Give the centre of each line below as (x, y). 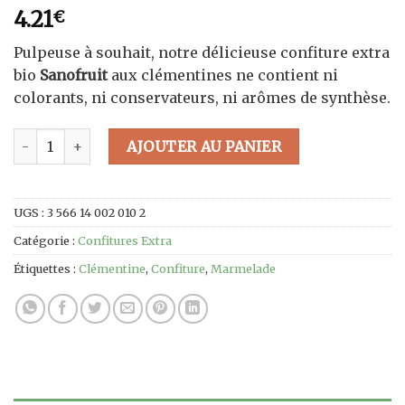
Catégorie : (46, 240)
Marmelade (243, 268)
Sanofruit (74, 75)
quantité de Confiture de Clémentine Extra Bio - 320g (185, 138)
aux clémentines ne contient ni (223, 75)
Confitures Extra (125, 240)
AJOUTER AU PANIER (204, 147)
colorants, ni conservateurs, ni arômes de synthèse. (202, 98)
